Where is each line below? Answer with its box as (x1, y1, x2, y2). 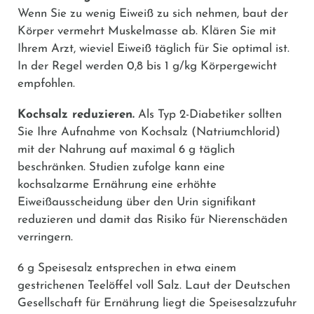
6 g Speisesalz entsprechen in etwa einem (18, 261, 236, 274)
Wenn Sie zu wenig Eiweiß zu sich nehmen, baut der (18, 7, 288, 20)
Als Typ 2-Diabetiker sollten (135, 108, 282, 121)
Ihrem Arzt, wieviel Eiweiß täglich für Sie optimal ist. (18, 42, 289, 55)
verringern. (18, 231, 73, 243)
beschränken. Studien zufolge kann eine (18, 161, 225, 173)
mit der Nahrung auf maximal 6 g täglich (18, 143, 235, 156)
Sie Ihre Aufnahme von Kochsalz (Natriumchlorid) (18, 125, 280, 138)
